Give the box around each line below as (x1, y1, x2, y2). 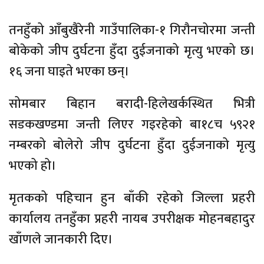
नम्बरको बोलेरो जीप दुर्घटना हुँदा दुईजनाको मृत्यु (9, 134, 255, 157)
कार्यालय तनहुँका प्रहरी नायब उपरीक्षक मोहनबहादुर (9, 208, 255, 230)
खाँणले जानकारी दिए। (9, 229, 113, 251)
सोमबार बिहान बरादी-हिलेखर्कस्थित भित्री (9, 93, 255, 115)
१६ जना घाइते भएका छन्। (9, 61, 130, 83)
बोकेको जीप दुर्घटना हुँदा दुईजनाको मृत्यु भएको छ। (9, 40, 255, 62)
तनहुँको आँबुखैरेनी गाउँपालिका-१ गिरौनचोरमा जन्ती (9, 19, 255, 42)
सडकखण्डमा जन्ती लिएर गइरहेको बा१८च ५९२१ (9, 114, 255, 136)
